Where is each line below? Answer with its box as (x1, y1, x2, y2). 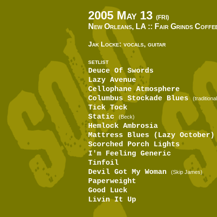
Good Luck (88, 186, 127, 195)
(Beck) (119, 114, 135, 120)
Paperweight (88, 177, 136, 186)
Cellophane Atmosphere (88, 85, 180, 93)
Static (88, 113, 119, 121)
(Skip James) (171, 169, 202, 175)
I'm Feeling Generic (88, 150, 171, 158)
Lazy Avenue (88, 76, 136, 84)
